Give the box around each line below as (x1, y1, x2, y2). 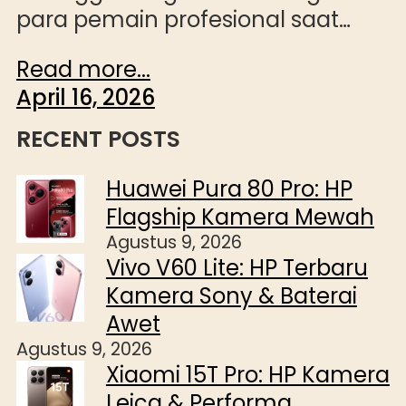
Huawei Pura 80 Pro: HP (105, 174, 353, 205)
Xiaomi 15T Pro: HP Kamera (105, 360, 390, 391)
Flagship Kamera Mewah (105, 202, 374, 233)
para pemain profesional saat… (15, 5, 351, 35)
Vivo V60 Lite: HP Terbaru (105, 253, 368, 284)
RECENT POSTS (15, 123, 180, 156)
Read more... (15, 54, 150, 85)
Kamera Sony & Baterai (105, 281, 357, 312)
